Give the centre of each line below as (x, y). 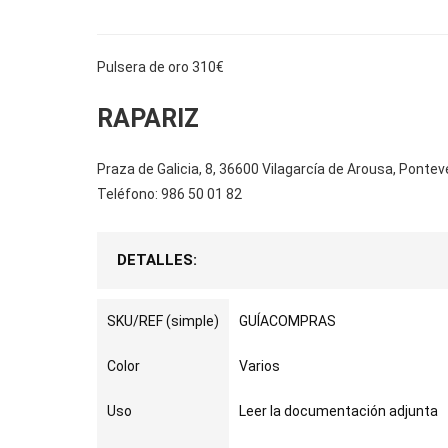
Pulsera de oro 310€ (160, 67)
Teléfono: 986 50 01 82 (169, 194)
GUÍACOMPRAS (287, 321)
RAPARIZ (148, 118)
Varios (259, 366)
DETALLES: (157, 260)
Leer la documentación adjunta (338, 411)
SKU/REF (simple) (163, 321)
